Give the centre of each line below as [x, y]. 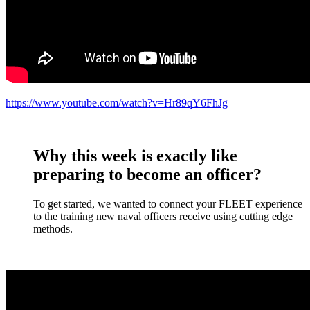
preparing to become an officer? [147, 175]
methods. [53, 229]
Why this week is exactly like [135, 156]
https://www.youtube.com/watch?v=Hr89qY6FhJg [117, 103]
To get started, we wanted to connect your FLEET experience [168, 204]
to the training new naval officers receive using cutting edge [163, 217]
